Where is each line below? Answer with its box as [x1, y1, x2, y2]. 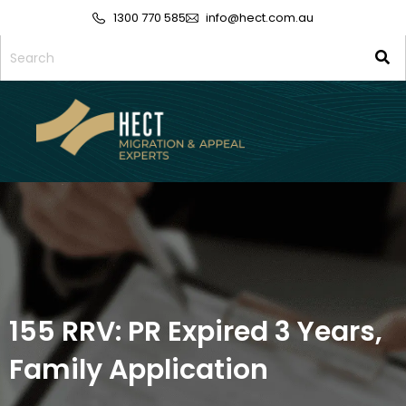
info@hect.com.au [206, 9, 314, 26]
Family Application [9, 350, 268, 389]
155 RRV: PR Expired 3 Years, [9, 312, 382, 351]
